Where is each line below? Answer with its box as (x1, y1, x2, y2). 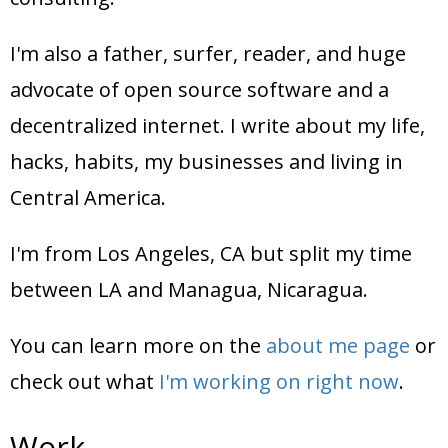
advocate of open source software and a (10, 75, 389, 103)
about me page (266, 331, 410, 359)
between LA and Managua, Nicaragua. (10, 275, 368, 303)
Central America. (10, 183, 166, 211)
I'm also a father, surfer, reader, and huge (10, 39, 406, 67)
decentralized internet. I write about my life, (10, 111, 425, 139)
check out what (10, 367, 159, 395)
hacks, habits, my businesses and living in (10, 147, 403, 175)
